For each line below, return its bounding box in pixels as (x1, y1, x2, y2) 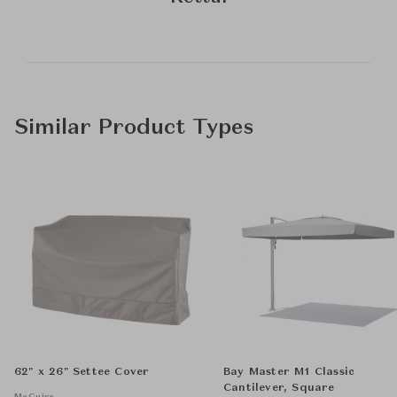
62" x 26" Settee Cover (14, 367, 150, 378)
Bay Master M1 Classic (223, 367, 355, 378)
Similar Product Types (14, 118, 253, 140)
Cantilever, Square (223, 383, 335, 394)
